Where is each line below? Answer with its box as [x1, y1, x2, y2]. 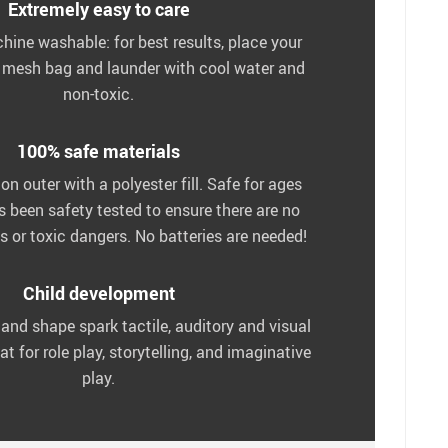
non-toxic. [63, 82, 134, 105]
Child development [22, 280, 175, 305]
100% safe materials [17, 138, 180, 163]
